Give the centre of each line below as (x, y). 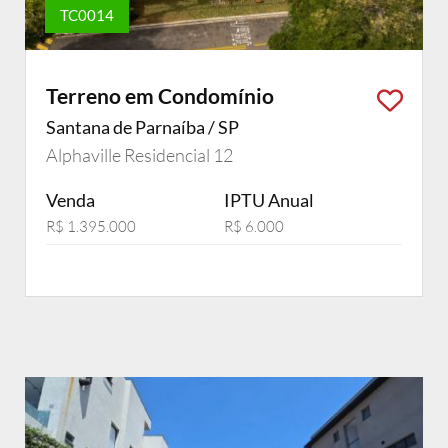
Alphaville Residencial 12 (139, 155)
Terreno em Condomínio (160, 95)
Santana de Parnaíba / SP (142, 127)
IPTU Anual (269, 200)
